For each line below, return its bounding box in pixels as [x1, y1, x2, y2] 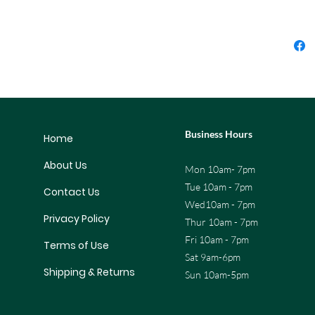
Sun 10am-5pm [184, 269, 249, 281]
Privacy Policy [43, 212, 110, 226]
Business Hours [184, 128, 252, 141]
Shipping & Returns [43, 265, 135, 280]
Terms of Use [43, 238, 109, 253]
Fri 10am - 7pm [184, 233, 249, 246]
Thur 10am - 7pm [184, 216, 258, 229]
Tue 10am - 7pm [184, 181, 252, 193]
